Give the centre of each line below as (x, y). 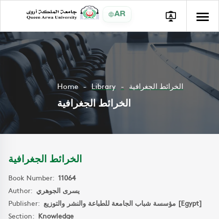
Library (104, 86)
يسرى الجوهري (58, 190)
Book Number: (33, 177)
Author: (22, 190)
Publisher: (26, 203)
